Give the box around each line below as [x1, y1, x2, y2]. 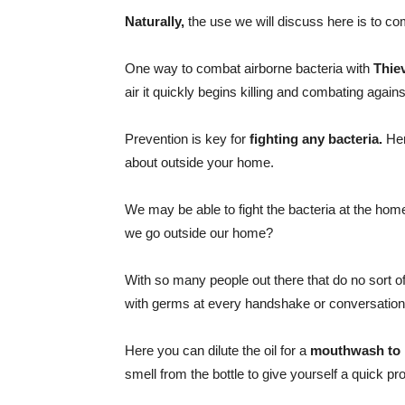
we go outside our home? [125, 225, 273, 240]
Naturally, [125, 14, 184, 29]
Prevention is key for [125, 131, 250, 146]
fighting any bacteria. [250, 131, 382, 146]
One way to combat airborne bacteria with [125, 61, 373, 76]
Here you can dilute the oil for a [125, 343, 310, 358]
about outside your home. [125, 155, 274, 170]
